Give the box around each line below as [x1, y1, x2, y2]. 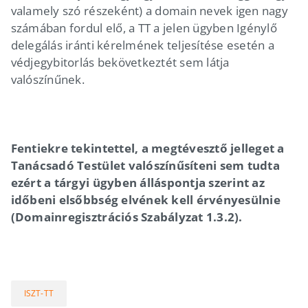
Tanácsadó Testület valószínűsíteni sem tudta [10, 157, 280, 173]
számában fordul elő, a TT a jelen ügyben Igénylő [10, 19, 277, 36]
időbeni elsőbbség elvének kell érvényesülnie [10, 191, 280, 208]
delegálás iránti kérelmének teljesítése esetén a [10, 36, 274, 53]
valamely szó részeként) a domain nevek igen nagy [10, 2, 288, 19]
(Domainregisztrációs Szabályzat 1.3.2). [10, 208, 243, 225]
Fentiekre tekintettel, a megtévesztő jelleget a [10, 140, 285, 156]
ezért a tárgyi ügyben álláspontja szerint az [10, 174, 265, 190]
